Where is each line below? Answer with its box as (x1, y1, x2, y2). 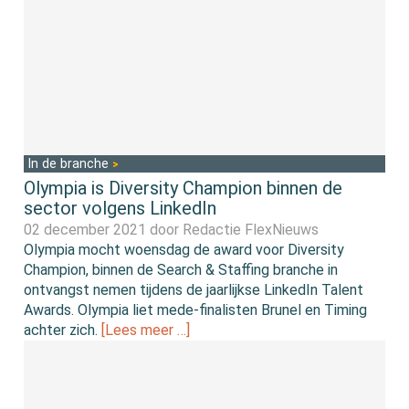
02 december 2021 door (24, 221, 184, 239)
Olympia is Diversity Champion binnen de (24, 177, 343, 200)
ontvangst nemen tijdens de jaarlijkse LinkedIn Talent (24, 281, 364, 299)
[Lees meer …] (101, 321, 191, 340)
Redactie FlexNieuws (183, 221, 320, 239)
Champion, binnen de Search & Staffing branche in (24, 261, 339, 279)
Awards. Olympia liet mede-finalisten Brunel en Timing (24, 301, 368, 320)
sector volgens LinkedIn (24, 197, 217, 220)
